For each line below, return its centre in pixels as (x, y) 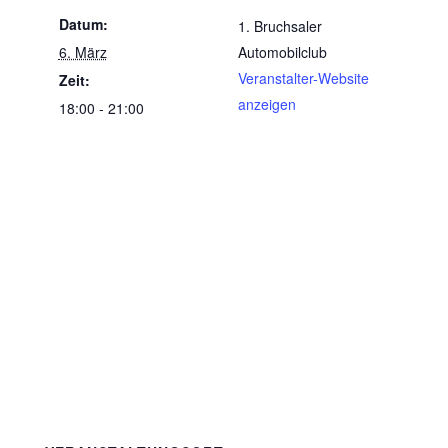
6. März (82, 52)
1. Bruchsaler (280, 26)
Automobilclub (282, 52)
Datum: (83, 24)
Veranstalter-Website (303, 78)
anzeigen (267, 104)
